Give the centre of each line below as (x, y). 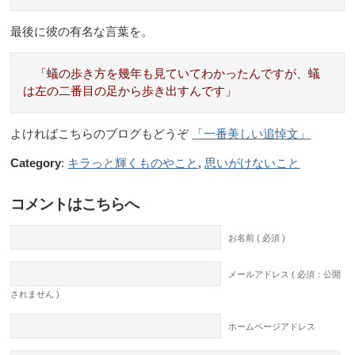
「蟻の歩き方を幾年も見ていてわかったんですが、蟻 (178, 74)
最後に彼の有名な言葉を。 (82, 32)
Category (36, 164)
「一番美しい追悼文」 (252, 134)
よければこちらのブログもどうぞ (101, 134)
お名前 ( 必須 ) (257, 238)
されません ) (35, 294)
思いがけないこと (252, 164)
